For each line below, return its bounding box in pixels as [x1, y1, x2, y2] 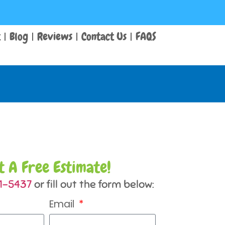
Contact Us [81, 29, 127, 44]
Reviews [37, 29, 72, 44]
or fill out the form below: [31, 177, 154, 191]
